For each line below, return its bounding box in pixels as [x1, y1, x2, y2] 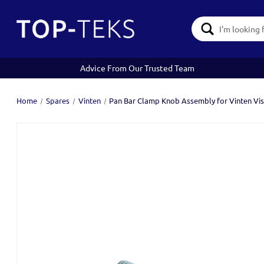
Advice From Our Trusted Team [80, 62, 195, 73]
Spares [45, 95, 70, 105]
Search [184, 17, 210, 28]
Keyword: [184, 29, 220, 40]
